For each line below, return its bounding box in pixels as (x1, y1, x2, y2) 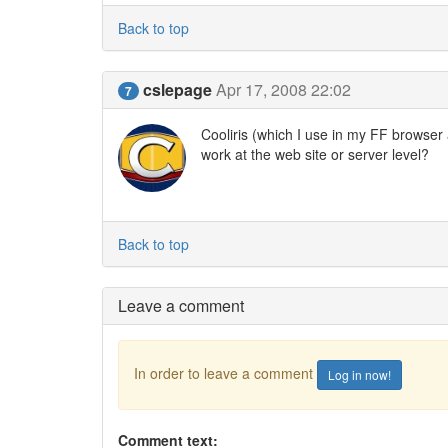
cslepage (143, 77, 212, 101)
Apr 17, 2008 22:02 (216, 77, 351, 101)
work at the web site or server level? (200, 143, 429, 164)
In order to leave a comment (134, 362, 317, 383)
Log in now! (328, 365, 391, 383)
